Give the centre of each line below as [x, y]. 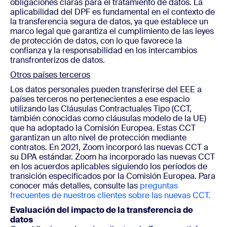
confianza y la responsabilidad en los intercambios [104, 50]
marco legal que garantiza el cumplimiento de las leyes [112, 31]
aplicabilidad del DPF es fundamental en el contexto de [112, 12]
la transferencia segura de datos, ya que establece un [109, 22]
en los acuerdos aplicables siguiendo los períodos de [109, 166]
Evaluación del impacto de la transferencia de [102, 210]
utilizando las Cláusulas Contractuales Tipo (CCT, [101, 109]
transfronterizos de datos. [59, 60]
